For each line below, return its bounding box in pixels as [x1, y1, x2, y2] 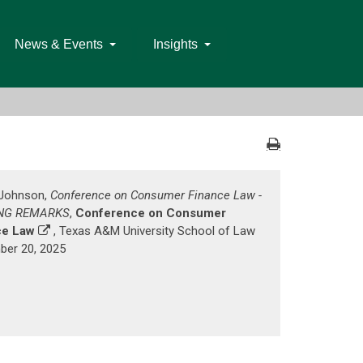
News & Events [14, 37, 103, 51]
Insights [152, 37, 198, 51]
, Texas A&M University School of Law [50, 224, 255, 238]
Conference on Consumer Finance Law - [50, 188, 262, 203]
